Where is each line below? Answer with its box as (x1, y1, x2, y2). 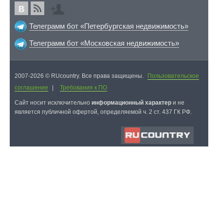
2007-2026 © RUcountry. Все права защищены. (15, 72, 145, 79)
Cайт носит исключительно (15, 99, 91, 106)
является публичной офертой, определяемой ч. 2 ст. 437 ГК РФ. (15, 108, 192, 115)
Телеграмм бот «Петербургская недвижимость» (29, 21, 188, 30)
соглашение (15, 84, 48, 91)
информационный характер (91, 99, 171, 106)
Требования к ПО (60, 84, 107, 91)
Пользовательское (147, 72, 199, 79)
